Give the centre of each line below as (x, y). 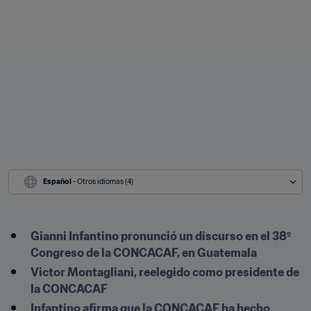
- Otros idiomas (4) (103, 182)
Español (57, 182)
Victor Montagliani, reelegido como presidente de (165, 272)
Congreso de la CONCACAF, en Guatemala (144, 253)
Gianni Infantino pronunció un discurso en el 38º (161, 236)
